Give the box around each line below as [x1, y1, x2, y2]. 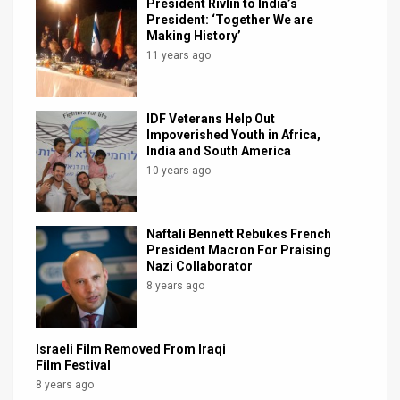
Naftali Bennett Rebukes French [146, 226, 332, 241]
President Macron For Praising [146, 242, 332, 257]
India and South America [146, 143, 292, 158]
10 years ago [146, 163, 212, 177]
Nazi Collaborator [146, 258, 254, 273]
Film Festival [36, 357, 111, 372]
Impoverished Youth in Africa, [146, 127, 321, 142]
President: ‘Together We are [146, 12, 314, 27]
